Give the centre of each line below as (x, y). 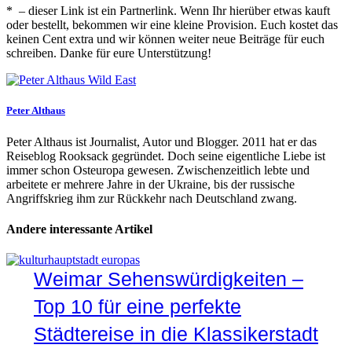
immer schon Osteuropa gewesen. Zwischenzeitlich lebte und (158, 170)
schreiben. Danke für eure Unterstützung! (109, 53)
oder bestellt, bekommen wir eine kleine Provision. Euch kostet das (172, 25)
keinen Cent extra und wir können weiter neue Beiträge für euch (165, 39)
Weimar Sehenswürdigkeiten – (169, 279)
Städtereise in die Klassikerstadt (176, 334)
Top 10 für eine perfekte (137, 307)
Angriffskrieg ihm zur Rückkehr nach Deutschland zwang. (152, 198)
